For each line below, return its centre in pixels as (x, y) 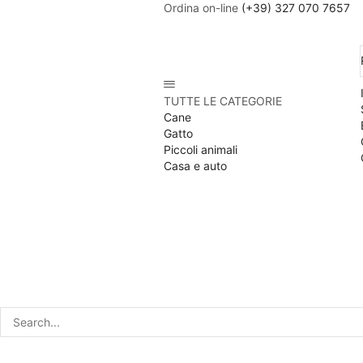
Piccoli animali (201, 149)
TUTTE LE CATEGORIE (223, 100)
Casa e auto (195, 165)
